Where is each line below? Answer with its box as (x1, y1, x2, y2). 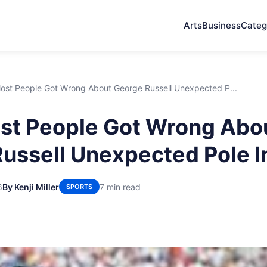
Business (202, 20, 241, 31)
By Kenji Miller (2, 181, 59, 192)
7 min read (100, 181, 141, 192)
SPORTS (66, 182, 92, 191)
